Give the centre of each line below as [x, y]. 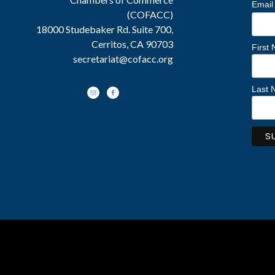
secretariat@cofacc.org [123, 59]
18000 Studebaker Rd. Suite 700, [105, 29]
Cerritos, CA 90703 [133, 44]
